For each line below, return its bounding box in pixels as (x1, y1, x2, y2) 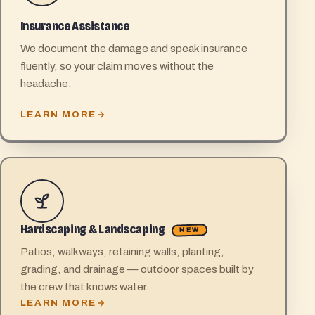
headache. (20, 77, 72, 90)
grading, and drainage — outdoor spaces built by (20, 263, 254, 276)
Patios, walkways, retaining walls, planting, (20, 245, 224, 258)
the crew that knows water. (20, 281, 149, 293)
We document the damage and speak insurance (20, 42, 247, 55)
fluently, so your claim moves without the (20, 60, 214, 72)
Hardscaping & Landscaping (20, 221, 167, 238)
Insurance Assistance (20, 18, 129, 34)
